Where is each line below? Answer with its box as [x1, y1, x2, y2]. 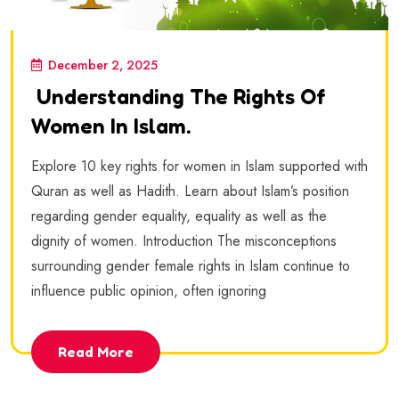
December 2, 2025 [48, 56, 158, 75]
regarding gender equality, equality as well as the [31, 206, 327, 227]
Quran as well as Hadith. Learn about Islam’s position [31, 181, 349, 202]
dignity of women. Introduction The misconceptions [31, 231, 337, 252]
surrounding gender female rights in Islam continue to [31, 256, 350, 277]
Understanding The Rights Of [31, 84, 326, 110]
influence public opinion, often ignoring [31, 281, 266, 302]
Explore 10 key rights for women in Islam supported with [31, 156, 368, 177]
